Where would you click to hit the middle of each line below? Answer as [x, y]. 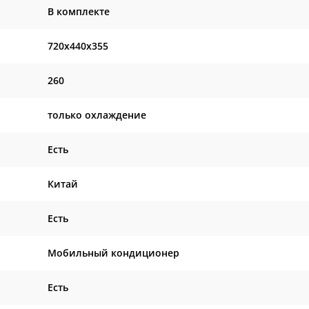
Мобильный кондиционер [113, 253]
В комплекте [79, 11]
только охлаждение [97, 115]
